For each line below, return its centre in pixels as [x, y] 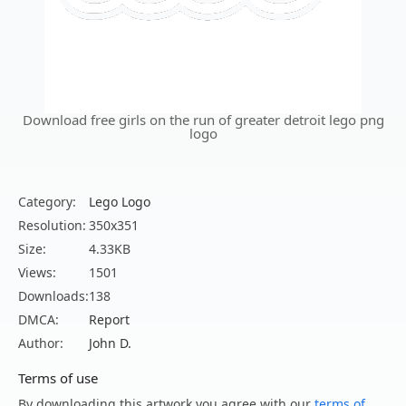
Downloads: [53, 296]
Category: [47, 202]
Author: [41, 343]
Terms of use [58, 378]
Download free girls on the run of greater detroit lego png [203, 120]
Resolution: [52, 226]
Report [109, 320]
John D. [110, 343]
